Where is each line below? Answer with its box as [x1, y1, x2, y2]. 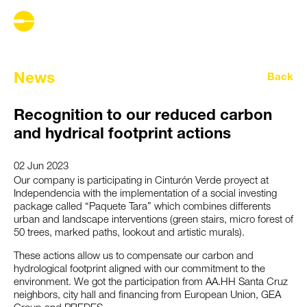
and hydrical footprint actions [14, 127, 231, 143]
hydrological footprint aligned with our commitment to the [14, 264, 265, 275]
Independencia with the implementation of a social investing [14, 188, 277, 199]
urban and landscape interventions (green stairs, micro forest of [14, 214, 293, 225]
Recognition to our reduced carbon [14, 109, 272, 124]
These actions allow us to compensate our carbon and [14, 251, 254, 262]
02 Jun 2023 [14, 161, 69, 172]
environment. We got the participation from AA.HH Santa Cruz [14, 277, 288, 288]
